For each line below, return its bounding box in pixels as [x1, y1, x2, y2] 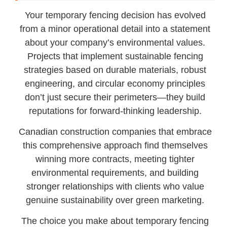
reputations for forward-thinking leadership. [28, 105, 202, 116]
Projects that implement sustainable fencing [27, 51, 203, 61]
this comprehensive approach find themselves [22, 140, 208, 150]
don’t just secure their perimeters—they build [25, 92, 206, 102]
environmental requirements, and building [31, 167, 199, 178]
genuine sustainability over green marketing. [26, 195, 205, 205]
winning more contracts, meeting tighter [35, 154, 195, 164]
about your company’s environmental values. [25, 37, 206, 48]
